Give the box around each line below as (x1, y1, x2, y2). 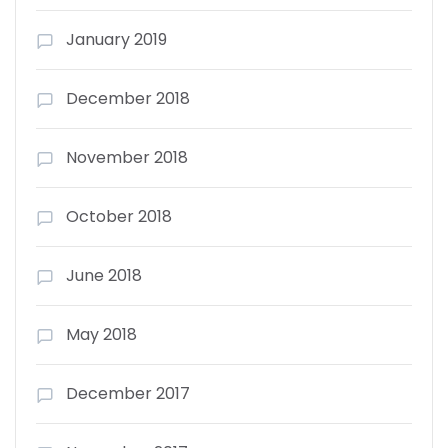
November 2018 (66, 145, 188, 169)
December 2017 (66, 381, 190, 405)
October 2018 (66, 204, 172, 228)
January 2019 (66, 27, 167, 51)
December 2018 (66, 86, 190, 110)
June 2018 (66, 263, 142, 287)
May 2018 (66, 322, 137, 346)
